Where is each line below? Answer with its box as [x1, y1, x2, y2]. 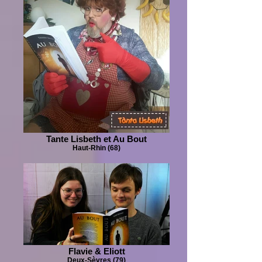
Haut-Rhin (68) [73, 144, 120, 151]
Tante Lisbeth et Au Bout [46, 134, 147, 144]
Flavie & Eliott [68, 246, 125, 256]
